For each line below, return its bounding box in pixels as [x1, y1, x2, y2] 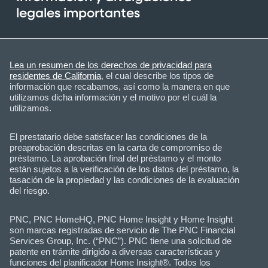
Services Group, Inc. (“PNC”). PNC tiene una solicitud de [10, 236, 232, 246]
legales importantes [16, 7, 140, 21]
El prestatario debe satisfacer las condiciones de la [10, 132, 207, 142]
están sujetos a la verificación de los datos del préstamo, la [10, 164, 239, 175]
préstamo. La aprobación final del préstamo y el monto [10, 153, 221, 164]
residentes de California [10, 71, 101, 81]
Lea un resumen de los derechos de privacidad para [10, 60, 212, 71]
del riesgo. [10, 185, 52, 196]
